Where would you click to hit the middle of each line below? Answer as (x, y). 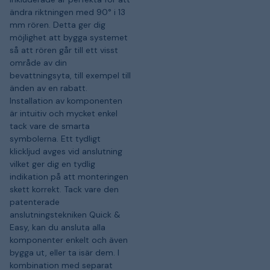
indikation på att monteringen (69, 176)
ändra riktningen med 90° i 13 (67, 12)
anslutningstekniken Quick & (65, 214)
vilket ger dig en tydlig (52, 164)
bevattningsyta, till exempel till (70, 75)
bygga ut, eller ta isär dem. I (64, 252)
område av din (38, 62)
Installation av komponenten (66, 100)
